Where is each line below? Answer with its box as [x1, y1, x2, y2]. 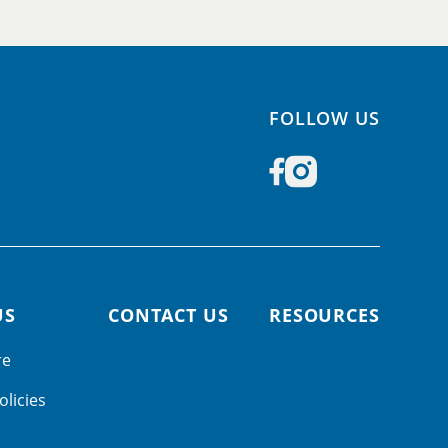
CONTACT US [107, 303, 229, 327]
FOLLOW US [268, 105, 380, 130]
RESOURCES [268, 303, 380, 327]
